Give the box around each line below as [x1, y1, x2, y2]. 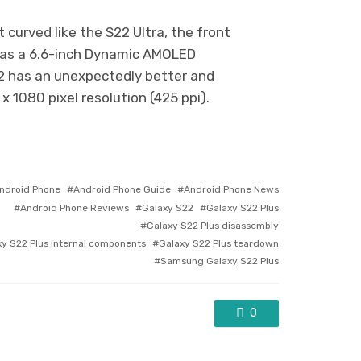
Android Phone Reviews [20, 201, 129, 214]
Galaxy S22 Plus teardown [159, 237, 279, 249]
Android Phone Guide [73, 183, 171, 195]
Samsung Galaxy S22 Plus [160, 255, 279, 267]
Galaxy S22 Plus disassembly [147, 219, 279, 231]
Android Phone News [184, 183, 279, 195]
